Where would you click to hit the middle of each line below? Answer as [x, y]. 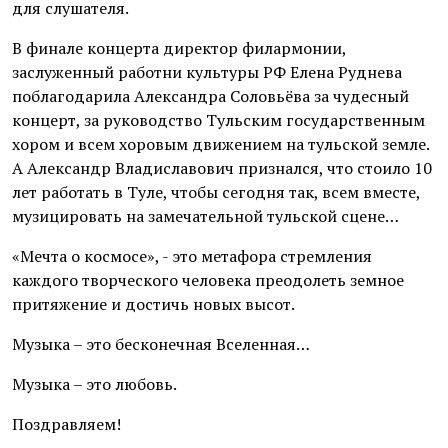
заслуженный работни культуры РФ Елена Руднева [207, 71]
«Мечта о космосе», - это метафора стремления [192, 255]
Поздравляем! [66, 423]
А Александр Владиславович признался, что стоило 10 [222, 167]
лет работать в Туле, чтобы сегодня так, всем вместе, [216, 191]
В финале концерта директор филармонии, [179, 47]
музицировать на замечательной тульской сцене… [205, 215]
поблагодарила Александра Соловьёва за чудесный [210, 95]
